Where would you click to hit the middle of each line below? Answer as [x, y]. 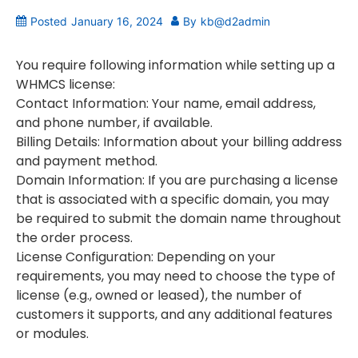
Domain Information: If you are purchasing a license [177, 180]
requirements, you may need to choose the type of [176, 276]
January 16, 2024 [117, 21]
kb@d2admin [235, 21]
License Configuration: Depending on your [146, 257]
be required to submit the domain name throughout [179, 218]
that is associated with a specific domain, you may [173, 199]
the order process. [74, 237]
